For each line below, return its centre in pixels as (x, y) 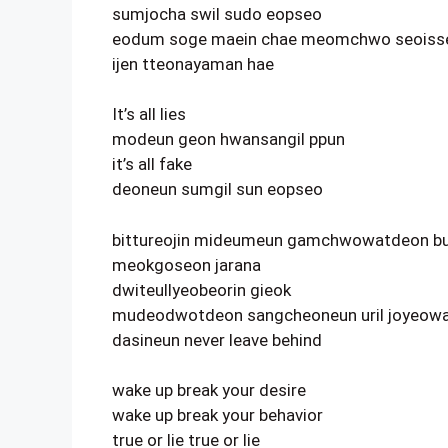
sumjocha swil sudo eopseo (217, 13)
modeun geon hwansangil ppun (228, 139)
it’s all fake (152, 164)
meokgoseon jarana (186, 264)
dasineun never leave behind (217, 339)
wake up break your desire (209, 390)
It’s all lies (149, 114)
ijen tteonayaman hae (193, 63)
